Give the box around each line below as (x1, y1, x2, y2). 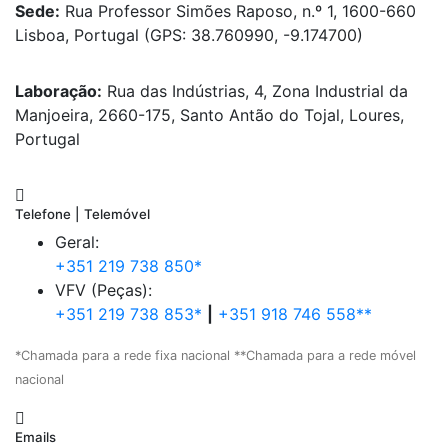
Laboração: (15, 81, 102, 102)
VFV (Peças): (55, 280, 152, 301)
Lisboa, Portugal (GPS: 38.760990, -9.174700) (15, 25, 363, 46)
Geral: (55, 232, 99, 253)
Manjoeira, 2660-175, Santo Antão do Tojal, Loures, (15, 105, 404, 126)
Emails (15, 429, 56, 446)
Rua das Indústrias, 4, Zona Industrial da (102, 81, 408, 102)
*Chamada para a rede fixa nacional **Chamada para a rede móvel (15, 348, 416, 364)
